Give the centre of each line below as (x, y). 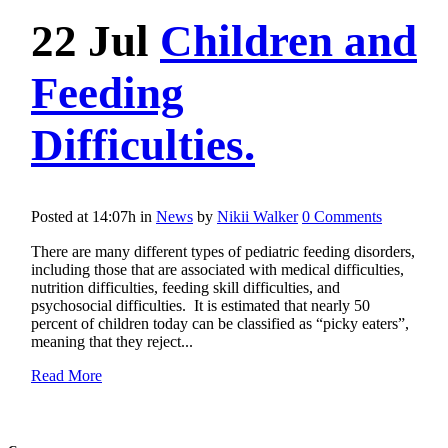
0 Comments (342, 217)
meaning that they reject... (112, 342)
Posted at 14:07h (83, 217)
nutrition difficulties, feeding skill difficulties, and (185, 288)
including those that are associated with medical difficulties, (217, 270)
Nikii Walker (257, 217)
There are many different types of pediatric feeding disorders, (223, 252)
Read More (66, 376)
